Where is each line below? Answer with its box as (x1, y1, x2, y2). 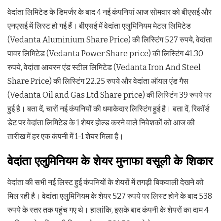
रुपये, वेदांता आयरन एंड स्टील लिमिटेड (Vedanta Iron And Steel (7, 63, 201, 73)
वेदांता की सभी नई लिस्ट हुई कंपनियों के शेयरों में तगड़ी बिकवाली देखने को (7, 178, 204, 187)
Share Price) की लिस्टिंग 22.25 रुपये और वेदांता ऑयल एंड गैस (7, 76, 188, 86)
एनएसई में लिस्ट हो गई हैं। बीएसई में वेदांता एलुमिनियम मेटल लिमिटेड (7, 21, 191, 31)
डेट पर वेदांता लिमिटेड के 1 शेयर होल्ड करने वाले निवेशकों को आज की (7, 118, 195, 128)
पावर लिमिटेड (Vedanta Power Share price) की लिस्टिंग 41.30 (7, 49, 203, 59)
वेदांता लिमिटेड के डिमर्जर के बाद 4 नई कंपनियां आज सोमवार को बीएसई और (7, 7, 212, 17)
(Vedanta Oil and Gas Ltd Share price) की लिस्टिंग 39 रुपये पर (7, 90, 212, 100)
